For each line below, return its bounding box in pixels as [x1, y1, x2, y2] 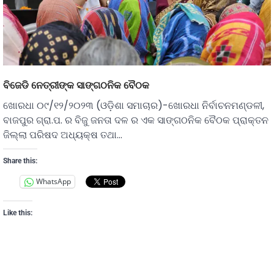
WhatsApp [36, 176, 71, 187]
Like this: [3, 208, 32, 217]
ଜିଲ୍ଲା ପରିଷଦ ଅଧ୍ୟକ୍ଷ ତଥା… [3, 127, 122, 142]
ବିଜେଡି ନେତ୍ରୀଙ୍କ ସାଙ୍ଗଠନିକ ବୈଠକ [3, 78, 149, 91]
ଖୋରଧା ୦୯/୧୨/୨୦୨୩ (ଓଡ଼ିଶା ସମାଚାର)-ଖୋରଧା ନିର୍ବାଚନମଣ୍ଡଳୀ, [3, 98, 264, 113]
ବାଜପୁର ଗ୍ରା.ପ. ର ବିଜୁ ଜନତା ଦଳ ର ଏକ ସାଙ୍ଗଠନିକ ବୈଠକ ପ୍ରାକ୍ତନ [3, 113, 268, 127]
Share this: [3, 156, 37, 165]
